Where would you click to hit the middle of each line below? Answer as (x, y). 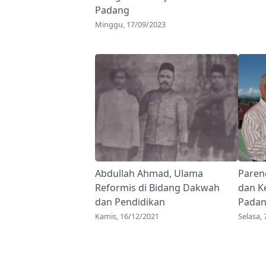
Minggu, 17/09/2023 (130, 25)
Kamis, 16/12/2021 (127, 216)
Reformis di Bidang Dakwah (157, 188)
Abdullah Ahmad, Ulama (149, 174)
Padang (112, 10)
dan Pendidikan (130, 202)
